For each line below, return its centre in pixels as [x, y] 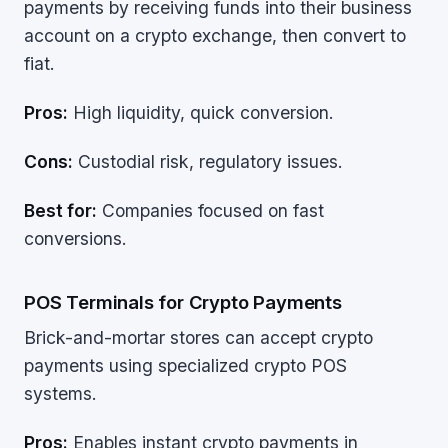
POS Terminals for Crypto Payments [183, 302]
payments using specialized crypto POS [185, 365]
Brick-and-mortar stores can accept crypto [198, 337]
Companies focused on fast [210, 210]
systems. [60, 393]
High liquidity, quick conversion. [201, 112]
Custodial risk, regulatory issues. [208, 161]
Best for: [60, 210]
